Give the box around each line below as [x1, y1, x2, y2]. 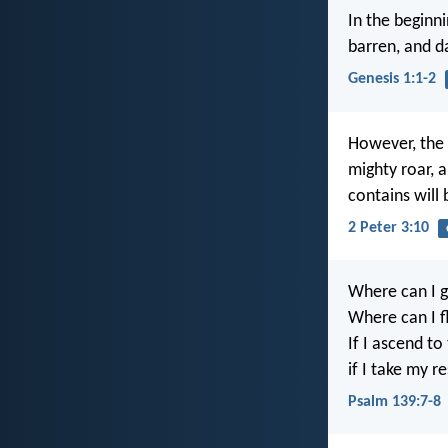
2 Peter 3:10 [348, 219, 429, 236]
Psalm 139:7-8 [348, 394, 441, 411]
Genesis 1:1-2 [348, 71, 436, 88]
